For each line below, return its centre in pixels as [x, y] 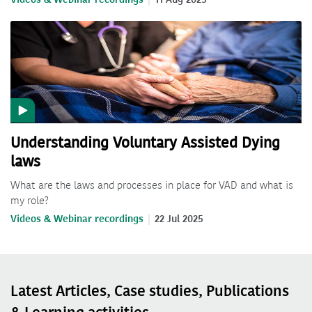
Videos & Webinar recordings [77, 219]
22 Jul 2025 [179, 219]
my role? [30, 200]
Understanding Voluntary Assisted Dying [145, 142]
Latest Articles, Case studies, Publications [150, 291]
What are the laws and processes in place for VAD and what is [152, 185]
